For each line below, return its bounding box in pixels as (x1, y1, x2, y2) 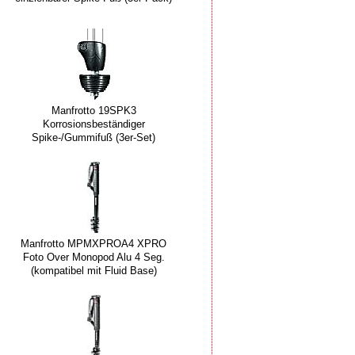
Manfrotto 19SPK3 (51, 105, 136, 117)
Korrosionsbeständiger (42, 118, 145, 131)
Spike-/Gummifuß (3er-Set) (32, 132, 155, 144)
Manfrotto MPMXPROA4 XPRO (21, 238, 166, 250)
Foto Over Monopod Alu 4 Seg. (22, 251, 165, 264)
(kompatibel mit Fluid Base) (30, 265, 157, 277)
